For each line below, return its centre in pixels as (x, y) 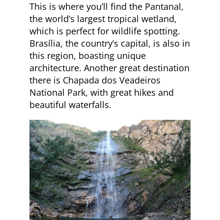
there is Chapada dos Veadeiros (95, 80)
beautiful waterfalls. (70, 104)
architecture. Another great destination (110, 68)
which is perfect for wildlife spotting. (105, 31)
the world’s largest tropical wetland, (103, 18)
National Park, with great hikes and (102, 92)
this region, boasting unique (88, 55)
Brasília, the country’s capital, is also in (110, 43)
